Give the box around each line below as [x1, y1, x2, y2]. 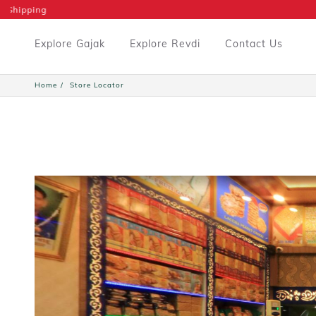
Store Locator [69, 80, 124, 90]
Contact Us [224, 37, 283, 50]
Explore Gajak [34, 37, 105, 50]
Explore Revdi [129, 37, 200, 50]
